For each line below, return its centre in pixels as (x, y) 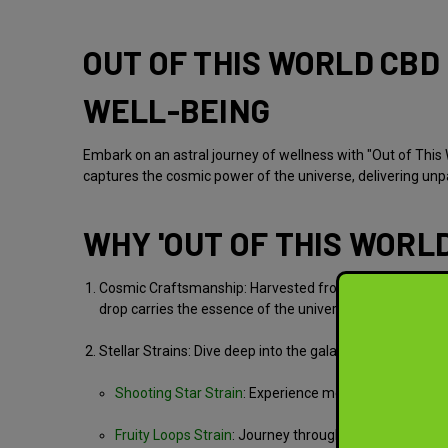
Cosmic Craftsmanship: (172, 287)
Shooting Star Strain (179, 392)
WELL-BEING (176, 109)
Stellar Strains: (144, 350)
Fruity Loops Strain (174, 434)
